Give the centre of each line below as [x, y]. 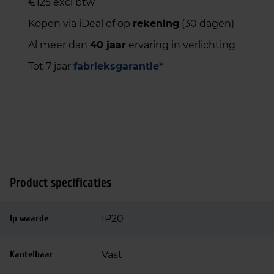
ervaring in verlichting [181, 45]
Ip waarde [29, 218]
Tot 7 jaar [51, 66]
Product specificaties [61, 183]
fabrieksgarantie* [118, 66]
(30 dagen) [207, 24]
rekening [156, 24]
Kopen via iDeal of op [80, 24]
